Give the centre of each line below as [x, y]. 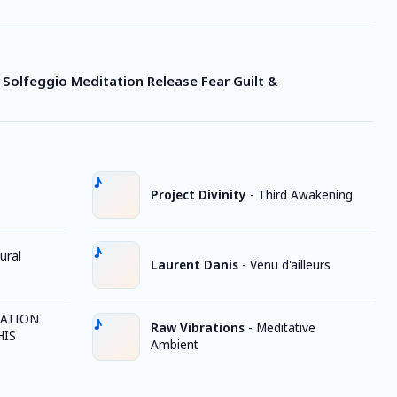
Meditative [286, 327]
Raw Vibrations [198, 327]
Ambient [175, 344]
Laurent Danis [195, 265]
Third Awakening [305, 195]
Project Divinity [198, 195]
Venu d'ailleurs [290, 265]
